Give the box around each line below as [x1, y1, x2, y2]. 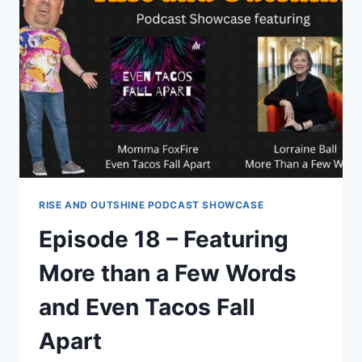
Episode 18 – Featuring [39, 225, 288, 253]
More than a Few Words [39, 259, 297, 287]
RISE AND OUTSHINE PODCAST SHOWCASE [39, 198, 264, 211]
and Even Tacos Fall [39, 293, 255, 321]
